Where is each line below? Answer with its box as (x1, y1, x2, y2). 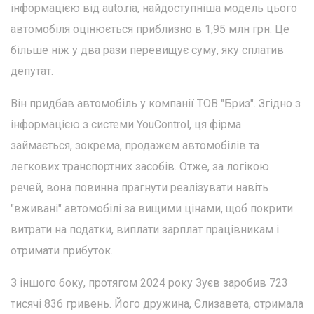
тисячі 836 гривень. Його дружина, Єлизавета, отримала (11, 297, 303, 310)
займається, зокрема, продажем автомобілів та (11, 139, 259, 152)
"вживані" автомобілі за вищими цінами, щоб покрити (11, 202, 293, 215)
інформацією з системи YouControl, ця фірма (11, 118, 241, 131)
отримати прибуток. (11, 244, 113, 257)
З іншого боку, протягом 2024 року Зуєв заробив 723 (11, 276, 288, 289)
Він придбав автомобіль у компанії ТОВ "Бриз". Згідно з (11, 97, 301, 110)
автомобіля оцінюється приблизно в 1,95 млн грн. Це (11, 22, 289, 36)
